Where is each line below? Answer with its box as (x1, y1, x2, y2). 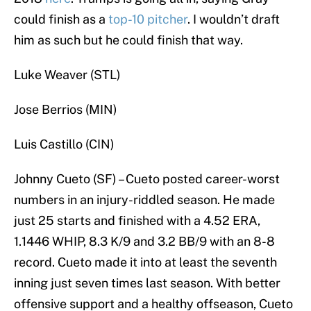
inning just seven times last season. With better (14, 276, 280, 291)
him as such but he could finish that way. (14, 33, 243, 48)
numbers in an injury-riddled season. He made (14, 192, 275, 208)
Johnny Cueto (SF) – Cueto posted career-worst (14, 171, 280, 187)
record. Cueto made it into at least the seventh (14, 255, 277, 270)
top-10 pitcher (108, 12, 187, 27)
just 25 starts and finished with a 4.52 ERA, (14, 213, 260, 228)
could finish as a (14, 12, 108, 27)
